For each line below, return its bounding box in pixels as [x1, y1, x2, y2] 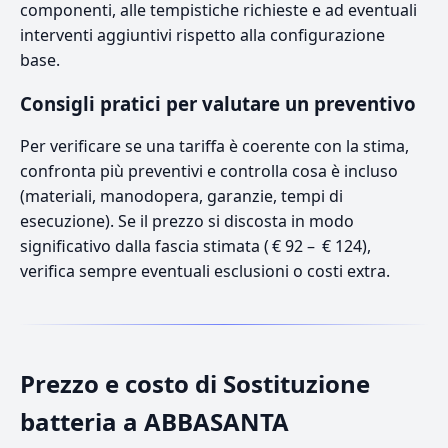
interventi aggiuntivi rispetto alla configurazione [20, 23, 385, 46]
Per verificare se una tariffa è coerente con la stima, [20, 134, 409, 157]
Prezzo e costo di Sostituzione [20, 366, 370, 400]
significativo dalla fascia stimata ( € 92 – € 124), [20, 234, 371, 257]
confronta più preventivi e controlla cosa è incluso [20, 159, 398, 182]
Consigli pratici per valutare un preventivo [20, 90, 416, 116]
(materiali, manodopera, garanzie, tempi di [20, 184, 343, 207]
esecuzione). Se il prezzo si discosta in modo [20, 209, 354, 232]
